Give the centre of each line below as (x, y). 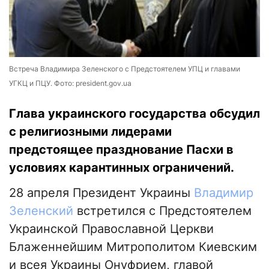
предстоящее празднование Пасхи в (121, 150)
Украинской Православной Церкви (111, 229)
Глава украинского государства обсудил (134, 114)
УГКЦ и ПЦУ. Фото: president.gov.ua (70, 83)
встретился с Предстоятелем (162, 211)
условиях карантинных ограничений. (122, 168)
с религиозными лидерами (90, 132)
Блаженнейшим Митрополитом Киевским (133, 247)
